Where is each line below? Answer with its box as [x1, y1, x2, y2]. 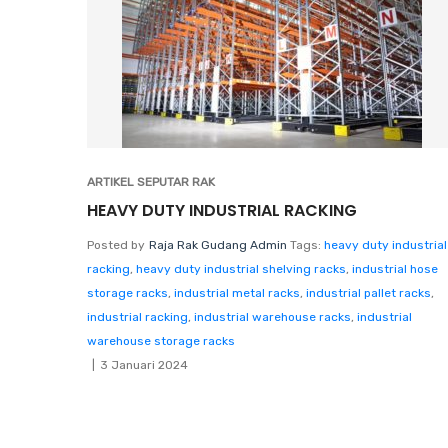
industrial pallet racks [306, 285, 431, 300]
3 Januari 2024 [100, 357, 188, 372]
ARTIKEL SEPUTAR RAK [87, 174, 215, 189]
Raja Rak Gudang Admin [149, 237, 287, 252]
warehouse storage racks [87, 333, 235, 348]
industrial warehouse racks [194, 309, 351, 324]
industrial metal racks [174, 285, 300, 300]
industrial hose [352, 261, 438, 276]
